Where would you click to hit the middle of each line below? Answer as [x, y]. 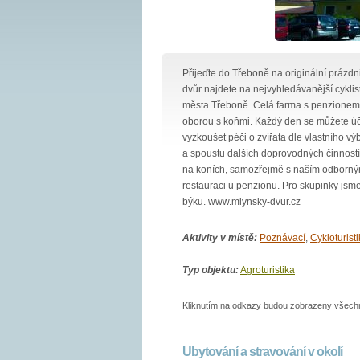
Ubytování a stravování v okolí [262, 352]
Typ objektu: [211, 270]
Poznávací [282, 238]
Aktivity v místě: [220, 238]
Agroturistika [268, 270]
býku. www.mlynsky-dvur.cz [241, 202]
